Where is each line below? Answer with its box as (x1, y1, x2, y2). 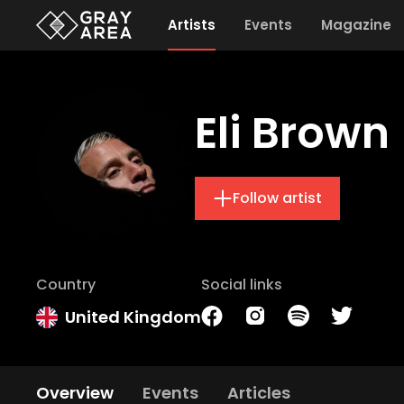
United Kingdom (65, 306, 201, 328)
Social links (201, 274, 282, 295)
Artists (167, 15, 216, 34)
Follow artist (233, 188, 322, 208)
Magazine (320, 15, 391, 34)
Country (36, 274, 96, 295)
